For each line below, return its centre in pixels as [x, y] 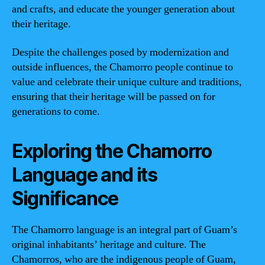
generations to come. [56, 111]
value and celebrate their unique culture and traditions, [127, 82]
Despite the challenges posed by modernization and [120, 52]
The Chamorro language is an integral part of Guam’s [125, 230]
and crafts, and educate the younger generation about [123, 9]
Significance [65, 198]
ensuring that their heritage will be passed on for [114, 96]
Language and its [85, 174]
